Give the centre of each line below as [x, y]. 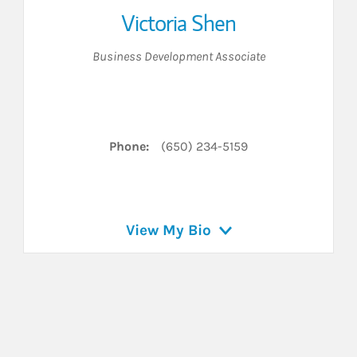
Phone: [129, 147]
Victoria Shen [178, 24]
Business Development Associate [178, 57]
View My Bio [168, 231]
